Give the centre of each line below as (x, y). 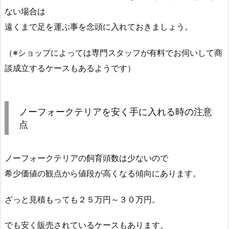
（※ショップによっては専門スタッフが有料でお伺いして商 (113, 52)
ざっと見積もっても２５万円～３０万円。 (82, 199)
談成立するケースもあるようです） (70, 68)
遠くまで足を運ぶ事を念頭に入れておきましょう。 (99, 27)
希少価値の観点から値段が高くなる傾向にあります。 (103, 173)
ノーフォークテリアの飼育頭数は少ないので (86, 158)
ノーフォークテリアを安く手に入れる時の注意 (116, 111)
